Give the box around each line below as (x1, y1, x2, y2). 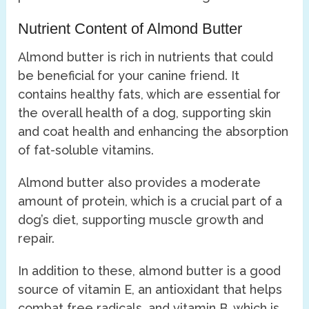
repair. (18, 230, 55, 246)
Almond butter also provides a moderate (18, 175, 261, 190)
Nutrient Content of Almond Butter (18, 19, 243, 37)
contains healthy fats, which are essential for (18, 86, 281, 101)
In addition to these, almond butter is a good (18, 263, 281, 278)
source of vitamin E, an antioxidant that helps (18, 281, 283, 297)
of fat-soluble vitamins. (18, 142, 154, 157)
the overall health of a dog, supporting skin (18, 105, 272, 120)
